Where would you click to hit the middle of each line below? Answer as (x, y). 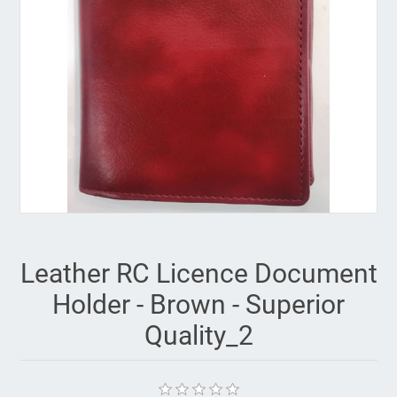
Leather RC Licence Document (198, 274)
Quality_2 (198, 336)
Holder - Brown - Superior (198, 305)
